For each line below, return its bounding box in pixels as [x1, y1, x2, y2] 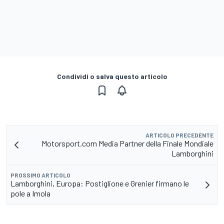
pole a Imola [10, 188, 50, 198]
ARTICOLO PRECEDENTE [145, 131, 213, 139]
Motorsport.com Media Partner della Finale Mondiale [41, 138, 213, 148]
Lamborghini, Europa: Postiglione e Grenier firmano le [10, 178, 189, 188]
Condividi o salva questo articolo [56, 72, 167, 81]
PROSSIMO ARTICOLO [10, 171, 70, 179]
